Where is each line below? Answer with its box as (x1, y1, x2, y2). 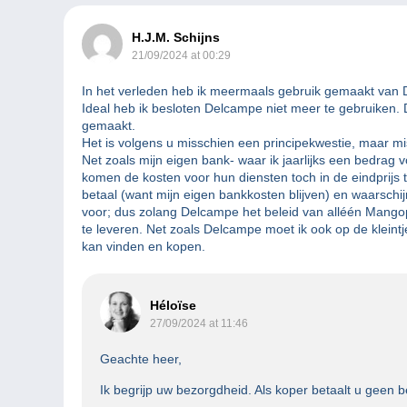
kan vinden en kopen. (82, 239, 205, 254)
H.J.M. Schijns (132, 30, 220, 45)
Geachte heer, (100, 352, 182, 367)
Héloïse (150, 298, 196, 313)
